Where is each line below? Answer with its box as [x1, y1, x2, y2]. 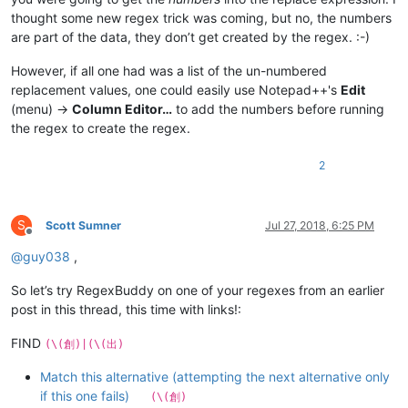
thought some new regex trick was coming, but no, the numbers [11, 9, 392, 25]
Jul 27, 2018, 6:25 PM [265, 218, 374, 232]
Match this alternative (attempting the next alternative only [40, 368, 390, 384]
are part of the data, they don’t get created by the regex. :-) [11, 28, 370, 45]
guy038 [23, 248, 70, 264]
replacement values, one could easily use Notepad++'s [11, 81, 341, 97]
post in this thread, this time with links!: [11, 301, 241, 317]
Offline [28, 230, 62, 245]
